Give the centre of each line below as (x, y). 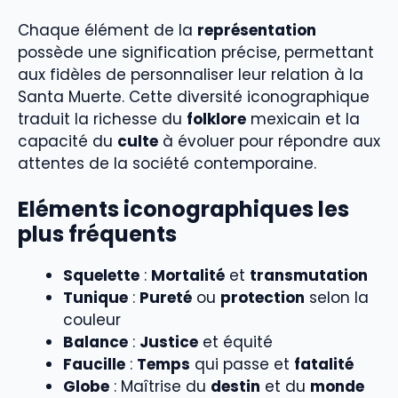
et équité (235, 342)
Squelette (101, 276)
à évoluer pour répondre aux (269, 141)
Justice (169, 342)
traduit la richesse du (102, 119)
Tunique (96, 298)
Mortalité (188, 276)
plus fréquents (97, 235)
